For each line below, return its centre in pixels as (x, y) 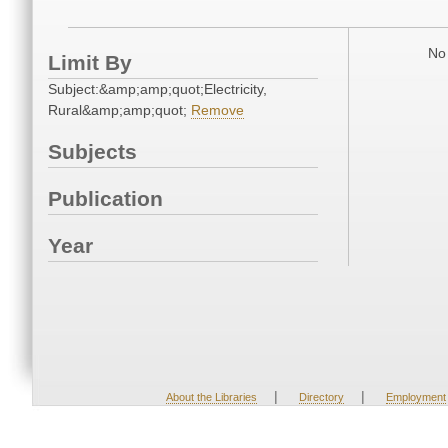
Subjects (92, 152)
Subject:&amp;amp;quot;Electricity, (157, 89)
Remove (217, 110)
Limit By (90, 63)
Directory (321, 397)
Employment (415, 397)
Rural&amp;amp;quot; (119, 110)
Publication (105, 199)
